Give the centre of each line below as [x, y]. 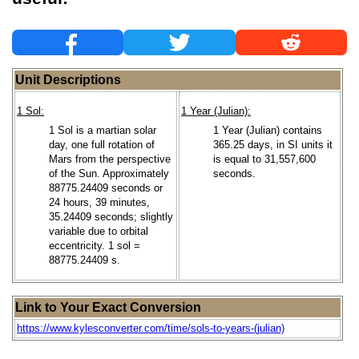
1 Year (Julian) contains [268, 130]
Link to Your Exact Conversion [108, 307]
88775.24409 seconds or [106, 188]
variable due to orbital [99, 231]
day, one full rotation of [102, 144]
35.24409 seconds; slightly [111, 216]
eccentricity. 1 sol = [95, 245]
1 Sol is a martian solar [103, 130]
